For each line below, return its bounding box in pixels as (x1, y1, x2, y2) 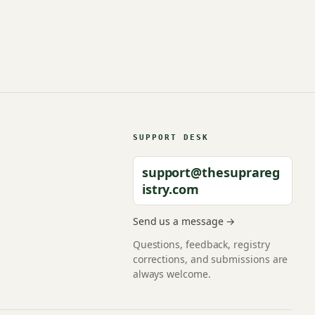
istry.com (141, 181, 200, 198)
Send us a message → (132, 214, 236, 228)
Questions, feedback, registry (132, 238, 270, 251)
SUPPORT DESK (132, 133, 209, 142)
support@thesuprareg (141, 164, 281, 181)
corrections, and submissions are (132, 252, 288, 266)
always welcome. (132, 267, 211, 281)
